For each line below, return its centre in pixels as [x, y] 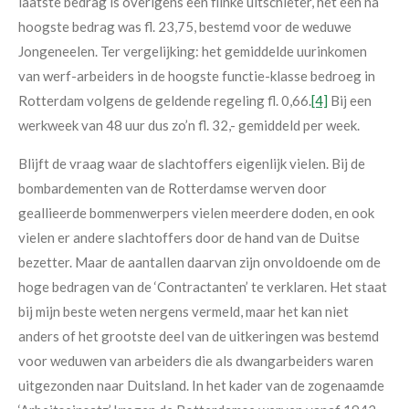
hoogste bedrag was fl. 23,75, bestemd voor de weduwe [185, 27]
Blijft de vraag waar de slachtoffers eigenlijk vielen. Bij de [192, 164]
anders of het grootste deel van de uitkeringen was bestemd [199, 336]
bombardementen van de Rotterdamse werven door [173, 189]
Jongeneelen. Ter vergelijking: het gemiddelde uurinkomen [193, 52]
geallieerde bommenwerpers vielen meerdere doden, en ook [196, 213]
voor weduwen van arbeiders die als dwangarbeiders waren [196, 361]
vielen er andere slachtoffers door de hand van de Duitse [189, 238]
